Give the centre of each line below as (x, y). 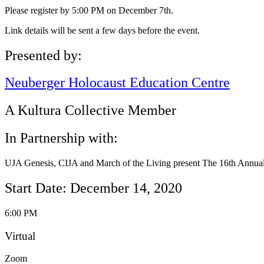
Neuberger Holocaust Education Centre (117, 83)
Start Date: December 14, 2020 (93, 188)
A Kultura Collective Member (90, 110)
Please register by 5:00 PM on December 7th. (89, 10)
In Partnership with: (61, 138)
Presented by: (43, 55)
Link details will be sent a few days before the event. (102, 30)
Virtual (20, 236)
